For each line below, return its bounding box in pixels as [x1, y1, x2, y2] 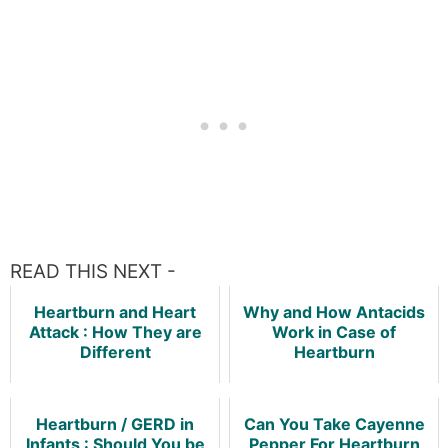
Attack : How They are [28, 322, 202, 343]
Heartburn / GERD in [36, 414, 194, 435]
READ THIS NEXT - [10, 260, 176, 284]
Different [79, 342, 151, 363]
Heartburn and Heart [34, 302, 196, 323]
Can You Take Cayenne [243, 414, 425, 435]
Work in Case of [272, 322, 396, 343]
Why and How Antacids [243, 302, 425, 323]
